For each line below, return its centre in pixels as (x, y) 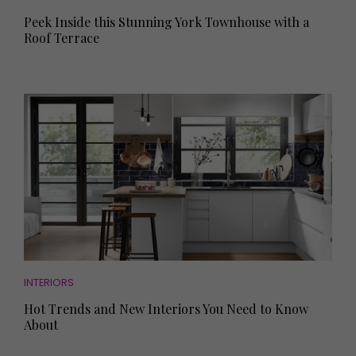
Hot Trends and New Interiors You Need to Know (166, 309)
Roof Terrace (62, 38)
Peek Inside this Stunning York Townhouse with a (166, 22)
